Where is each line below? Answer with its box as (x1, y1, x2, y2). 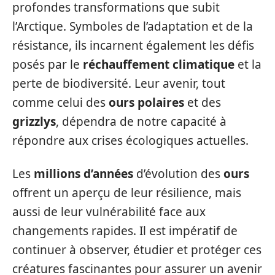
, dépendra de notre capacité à (56, 114, 227, 130)
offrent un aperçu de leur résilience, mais (12, 184, 241, 201)
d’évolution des (133, 165, 223, 182)
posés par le (12, 56, 83, 72)
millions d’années (34, 165, 133, 182)
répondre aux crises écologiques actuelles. (12, 133, 249, 149)
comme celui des (12, 95, 109, 110)
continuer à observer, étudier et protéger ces (12, 241, 261, 258)
